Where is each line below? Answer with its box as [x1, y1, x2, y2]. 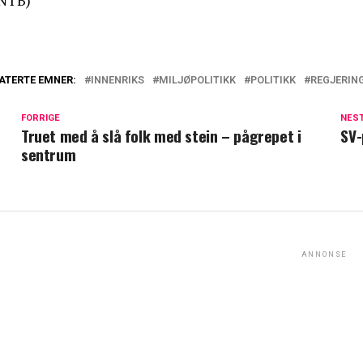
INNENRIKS [91, 74, 144, 87]
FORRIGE [21, 113, 60, 124]
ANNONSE [301, 250, 348, 259]
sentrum [21, 143, 76, 167]
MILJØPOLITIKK [159, 74, 236, 87]
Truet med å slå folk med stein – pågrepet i [21, 124, 301, 148]
